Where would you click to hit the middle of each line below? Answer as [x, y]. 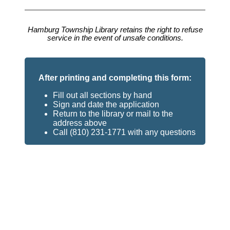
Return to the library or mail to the [113, 114]
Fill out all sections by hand [102, 95]
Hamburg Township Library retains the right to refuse [115, 30]
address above [80, 123]
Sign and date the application [106, 105]
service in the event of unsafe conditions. [115, 38]
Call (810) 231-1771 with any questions [124, 132]
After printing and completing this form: [115, 78]
